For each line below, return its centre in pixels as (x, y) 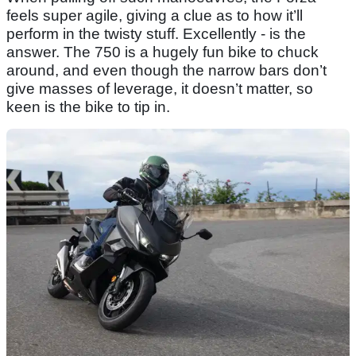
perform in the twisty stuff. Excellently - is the (156, 34)
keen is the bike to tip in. (88, 107)
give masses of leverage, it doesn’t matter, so (160, 89)
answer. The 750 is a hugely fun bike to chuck (163, 52)
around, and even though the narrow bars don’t (166, 71)
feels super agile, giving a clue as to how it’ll (155, 16)
